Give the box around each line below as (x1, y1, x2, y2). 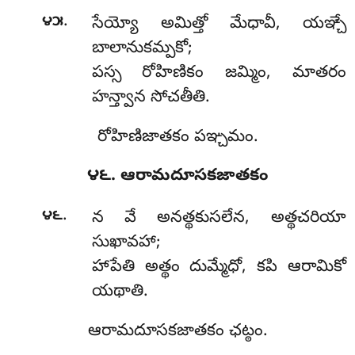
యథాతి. (91, 281, 148, 304)
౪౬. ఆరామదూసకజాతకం (87, 166, 268, 189)
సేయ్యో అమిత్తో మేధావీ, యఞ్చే (91, 13, 346, 36)
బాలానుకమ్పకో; (91, 37, 193, 60)
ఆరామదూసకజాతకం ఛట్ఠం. (87, 320, 268, 343)
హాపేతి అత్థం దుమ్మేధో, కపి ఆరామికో (91, 257, 346, 280)
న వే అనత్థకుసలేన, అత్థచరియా (91, 208, 346, 231)
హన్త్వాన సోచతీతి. (91, 86, 210, 109)
